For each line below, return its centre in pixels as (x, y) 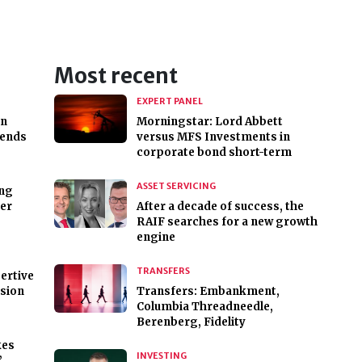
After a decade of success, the (220, 207)
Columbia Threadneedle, (204, 307)
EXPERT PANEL (169, 101)
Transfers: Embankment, (208, 292)
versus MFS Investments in (213, 137)
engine (156, 238)
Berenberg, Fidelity (191, 322)
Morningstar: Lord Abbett (209, 122)
